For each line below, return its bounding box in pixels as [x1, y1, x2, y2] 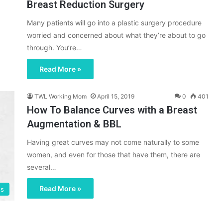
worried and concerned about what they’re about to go [27, 31, 206, 40]
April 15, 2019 [97, 93, 134, 101]
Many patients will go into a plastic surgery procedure [27, 18, 202, 27]
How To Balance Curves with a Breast [27, 104, 197, 116]
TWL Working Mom [34, 93, 87, 101]
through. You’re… [27, 43, 82, 52]
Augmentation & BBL [27, 118, 121, 130]
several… [27, 163, 56, 172]
